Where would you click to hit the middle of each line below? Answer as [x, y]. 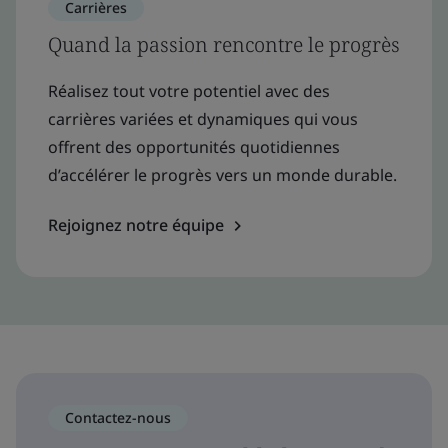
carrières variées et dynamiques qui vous [203, 119]
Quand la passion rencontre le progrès [224, 45]
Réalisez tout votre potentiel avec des [189, 91]
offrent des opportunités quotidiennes [194, 147]
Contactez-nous [118, 418]
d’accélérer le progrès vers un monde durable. [222, 175]
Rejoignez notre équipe [136, 225]
